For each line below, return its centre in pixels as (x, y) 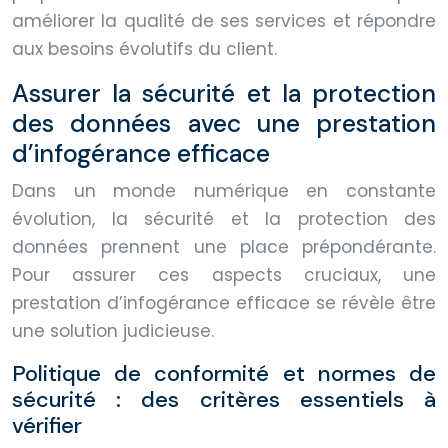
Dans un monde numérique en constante (224, 190)
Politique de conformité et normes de (224, 373)
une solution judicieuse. (113, 330)
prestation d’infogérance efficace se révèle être (224, 302)
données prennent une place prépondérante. (224, 246)
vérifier (47, 425)
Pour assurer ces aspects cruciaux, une (224, 274)
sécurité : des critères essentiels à (224, 399)
